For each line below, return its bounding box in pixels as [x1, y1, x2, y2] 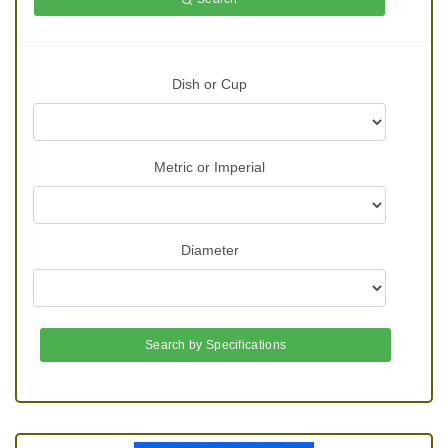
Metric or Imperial [154, 159, 265, 176]
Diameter [180, 242, 239, 259]
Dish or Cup [172, 76, 247, 93]
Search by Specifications [144, 338, 287, 353]
